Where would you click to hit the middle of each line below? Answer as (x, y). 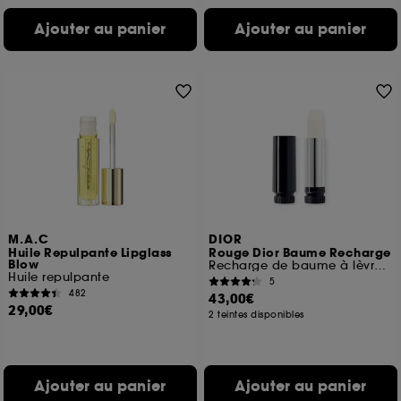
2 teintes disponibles (256, 315)
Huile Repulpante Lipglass (90, 253)
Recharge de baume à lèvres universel (380, 265)
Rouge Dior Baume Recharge (300, 253)
